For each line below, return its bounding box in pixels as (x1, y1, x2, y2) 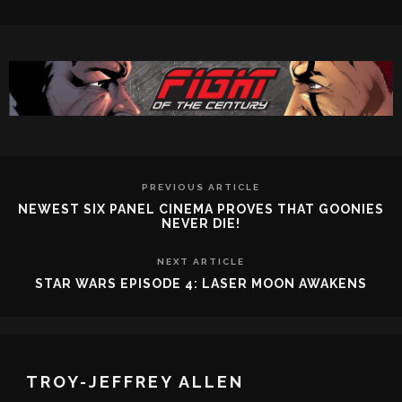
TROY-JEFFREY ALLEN (26, 371, 244, 391)
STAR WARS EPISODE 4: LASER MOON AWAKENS (35, 275, 367, 291)
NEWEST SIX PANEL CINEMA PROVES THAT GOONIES (18, 201, 384, 216)
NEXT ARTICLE (157, 256, 245, 267)
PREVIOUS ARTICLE (142, 181, 260, 192)
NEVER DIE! (162, 215, 240, 231)
